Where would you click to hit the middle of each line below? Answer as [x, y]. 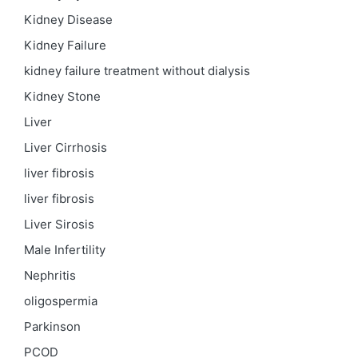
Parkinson [52, 327]
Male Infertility [65, 250]
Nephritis [50, 276]
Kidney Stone [62, 97]
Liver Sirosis [59, 225]
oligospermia [61, 301]
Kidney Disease [68, 20]
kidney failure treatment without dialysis [137, 71]
